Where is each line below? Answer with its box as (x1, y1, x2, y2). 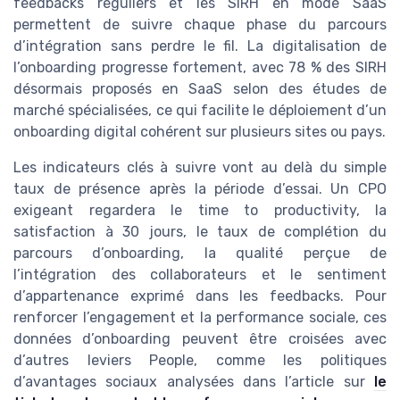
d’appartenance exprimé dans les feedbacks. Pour (13, 287, 387, 305)
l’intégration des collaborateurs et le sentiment (13, 266, 387, 284)
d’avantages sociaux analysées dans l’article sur (13, 373, 374, 391)
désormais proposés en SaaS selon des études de (13, 80, 387, 98)
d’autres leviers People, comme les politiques (13, 352, 387, 370)
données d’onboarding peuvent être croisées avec (13, 330, 387, 348)
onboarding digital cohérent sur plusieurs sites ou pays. (13, 123, 386, 141)
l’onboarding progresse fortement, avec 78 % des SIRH (13, 59, 387, 77)
